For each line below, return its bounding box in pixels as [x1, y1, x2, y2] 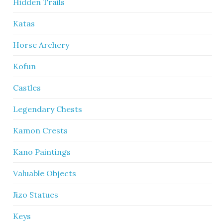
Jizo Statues [13, 190, 59, 200]
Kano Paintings [13, 147, 71, 157]
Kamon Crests [13, 125, 68, 135]
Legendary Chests [13, 104, 83, 114]
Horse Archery [13, 40, 70, 50]
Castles [13, 83, 41, 93]
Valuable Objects [13, 168, 77, 178]
